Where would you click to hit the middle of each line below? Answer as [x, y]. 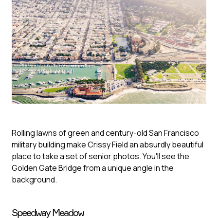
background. [34, 179]
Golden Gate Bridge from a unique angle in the [93, 168]
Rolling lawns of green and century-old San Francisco [105, 133]
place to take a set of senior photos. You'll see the [100, 156]
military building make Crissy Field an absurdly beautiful [108, 144]
